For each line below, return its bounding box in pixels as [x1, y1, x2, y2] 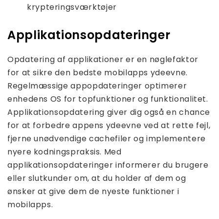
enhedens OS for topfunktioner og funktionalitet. [7, 93, 208, 105]
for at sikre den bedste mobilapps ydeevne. [7, 67, 188, 79]
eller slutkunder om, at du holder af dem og [7, 173, 186, 184]
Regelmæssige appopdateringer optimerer [7, 80, 187, 92]
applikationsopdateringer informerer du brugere [7, 159, 209, 171]
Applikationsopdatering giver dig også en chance [7, 107, 211, 118]
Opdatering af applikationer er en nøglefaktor [7, 54, 198, 66]
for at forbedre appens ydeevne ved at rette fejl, [7, 120, 211, 131]
